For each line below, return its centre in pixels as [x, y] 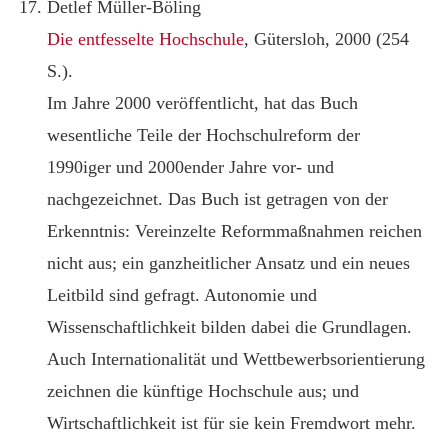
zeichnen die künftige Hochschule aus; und [203, 390]
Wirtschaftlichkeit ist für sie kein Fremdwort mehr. [232, 422]
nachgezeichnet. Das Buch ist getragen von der [218, 198]
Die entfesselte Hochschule [146, 38]
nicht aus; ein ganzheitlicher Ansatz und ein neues [229, 262]
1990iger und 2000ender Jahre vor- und [191, 166]
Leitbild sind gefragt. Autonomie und [182, 294]
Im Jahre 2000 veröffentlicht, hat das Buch [203, 102]
